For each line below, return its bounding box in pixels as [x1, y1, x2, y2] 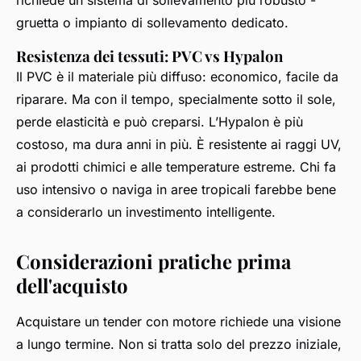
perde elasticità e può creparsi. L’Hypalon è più [16, 113, 303, 130]
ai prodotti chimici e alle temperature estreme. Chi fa [16, 158, 336, 175]
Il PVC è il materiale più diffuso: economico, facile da [16, 68, 338, 85]
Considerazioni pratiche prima [16, 247, 291, 274]
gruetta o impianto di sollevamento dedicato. [16, 14, 288, 31]
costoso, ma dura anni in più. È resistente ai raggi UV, [16, 135, 342, 152]
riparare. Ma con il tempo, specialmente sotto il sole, [16, 90, 336, 107]
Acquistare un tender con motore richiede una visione [16, 313, 341, 330]
